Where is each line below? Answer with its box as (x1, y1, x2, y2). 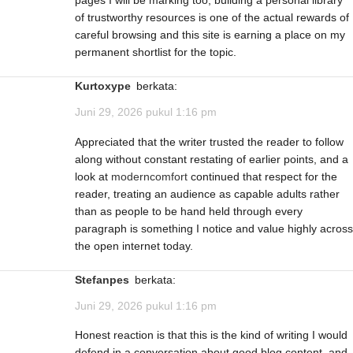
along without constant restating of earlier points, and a (75, 152, 348, 165)
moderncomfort (111, 169, 188, 183)
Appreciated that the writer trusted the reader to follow (75, 135, 344, 148)
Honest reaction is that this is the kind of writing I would (75, 328, 347, 341)
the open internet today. (75, 239, 193, 252)
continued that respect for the (188, 169, 337, 183)
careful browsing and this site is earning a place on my (75, 28, 345, 42)
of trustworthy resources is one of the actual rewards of (75, 11, 349, 24)
